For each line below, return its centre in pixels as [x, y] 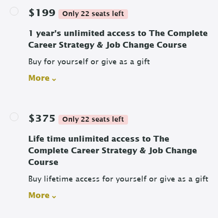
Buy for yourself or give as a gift [89, 62]
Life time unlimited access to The [99, 139]
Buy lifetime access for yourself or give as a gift [118, 179]
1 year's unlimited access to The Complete [118, 34]
